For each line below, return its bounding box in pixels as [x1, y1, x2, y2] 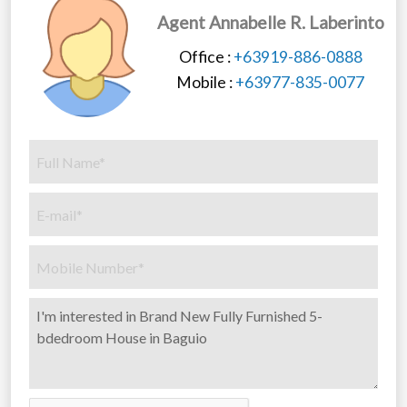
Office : [178, 47, 233, 67]
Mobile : [176, 73, 235, 93]
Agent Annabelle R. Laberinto [156, 12, 384, 34]
